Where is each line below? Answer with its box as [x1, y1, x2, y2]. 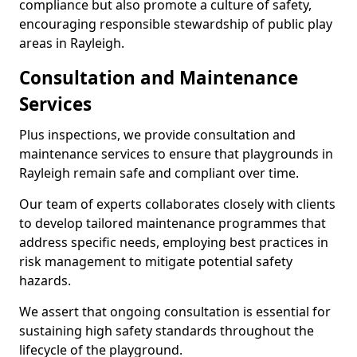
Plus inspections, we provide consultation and [19, 126, 296, 143]
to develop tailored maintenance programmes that [19, 214, 326, 232]
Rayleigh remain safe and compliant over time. [19, 164, 299, 182]
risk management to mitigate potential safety [19, 253, 292, 270]
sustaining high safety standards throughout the [19, 322, 314, 339]
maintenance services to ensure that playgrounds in [19, 145, 333, 163]
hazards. [19, 272, 71, 289]
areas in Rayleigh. [19, 34, 124, 52]
